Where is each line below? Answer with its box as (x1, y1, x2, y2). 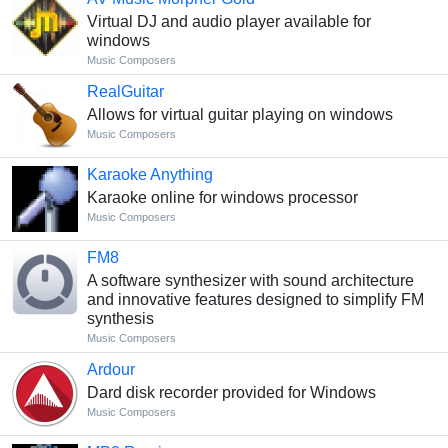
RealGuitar (86, 82, 164, 100)
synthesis (86, 309, 154, 327)
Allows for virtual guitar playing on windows (86, 105, 393, 123)
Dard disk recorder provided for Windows (86, 383, 376, 401)
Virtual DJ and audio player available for (86, 12, 371, 30)
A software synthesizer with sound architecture (86, 271, 414, 289)
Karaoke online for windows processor (86, 188, 358, 206)
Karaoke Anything (86, 165, 213, 183)
